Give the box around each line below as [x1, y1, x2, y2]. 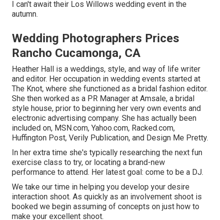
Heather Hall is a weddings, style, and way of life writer [12, 64, 200, 74]
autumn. [12, 9, 38, 19]
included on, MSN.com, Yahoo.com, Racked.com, [12, 123, 175, 133]
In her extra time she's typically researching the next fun [12, 147, 202, 157]
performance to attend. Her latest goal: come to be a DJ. [12, 167, 203, 177]
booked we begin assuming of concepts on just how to [12, 201, 199, 211]
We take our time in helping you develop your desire [12, 182, 190, 192]
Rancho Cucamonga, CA [12, 46, 140, 60]
